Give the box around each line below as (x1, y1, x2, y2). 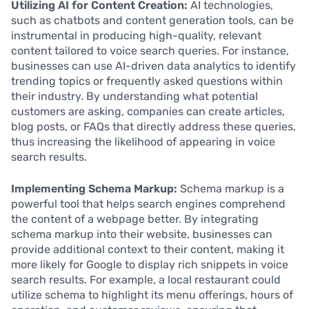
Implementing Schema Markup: (11, 182, 177, 195)
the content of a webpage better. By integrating (11, 212, 259, 226)
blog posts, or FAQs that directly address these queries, (11, 120, 296, 133)
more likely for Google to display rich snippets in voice (11, 258, 288, 271)
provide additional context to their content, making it (11, 243, 284, 256)
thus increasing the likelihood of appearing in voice (11, 135, 275, 148)
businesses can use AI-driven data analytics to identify (11, 59, 296, 72)
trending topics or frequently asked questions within (11, 74, 283, 88)
